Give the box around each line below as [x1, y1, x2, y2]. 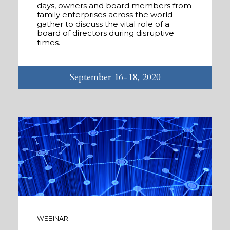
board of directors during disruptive [37, 28, 174, 38]
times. [37, 37, 60, 47]
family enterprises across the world [37, 9, 172, 20]
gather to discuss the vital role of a [37, 18, 169, 29]
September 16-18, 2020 [69, 70, 161, 84]
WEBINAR [37, 214, 68, 222]
